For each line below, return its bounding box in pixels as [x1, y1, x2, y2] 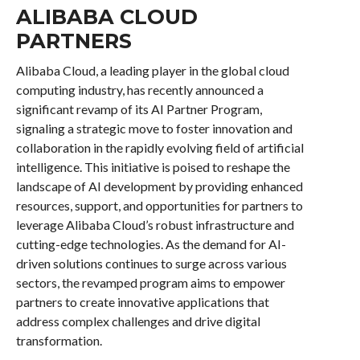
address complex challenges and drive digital [15, 313, 260, 329]
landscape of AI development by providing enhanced [15, 178, 303, 194]
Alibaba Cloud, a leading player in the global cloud [15, 62, 289, 78]
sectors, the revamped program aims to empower [15, 274, 285, 290]
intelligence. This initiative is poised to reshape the [15, 158, 290, 174]
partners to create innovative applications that [15, 293, 269, 309]
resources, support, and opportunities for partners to [15, 197, 303, 213]
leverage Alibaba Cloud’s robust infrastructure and [15, 216, 294, 232]
